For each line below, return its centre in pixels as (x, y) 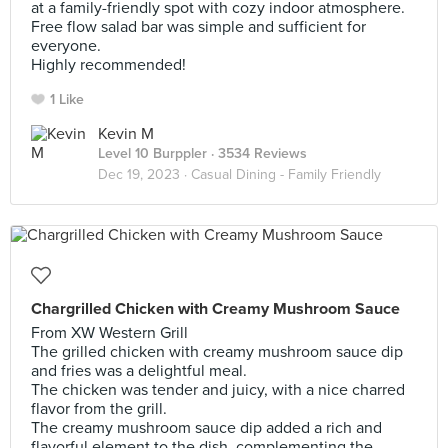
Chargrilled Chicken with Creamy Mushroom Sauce (215, 309)
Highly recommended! (108, 65)
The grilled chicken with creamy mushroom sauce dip (217, 352)
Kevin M (126, 134)
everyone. (66, 46)
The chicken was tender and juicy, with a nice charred (218, 390)
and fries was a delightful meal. (139, 371)
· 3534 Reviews (257, 153)
